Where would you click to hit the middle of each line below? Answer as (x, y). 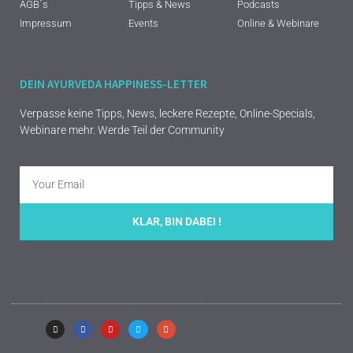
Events (143, 24)
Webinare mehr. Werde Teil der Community (123, 130)
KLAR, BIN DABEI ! (176, 222)
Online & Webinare (278, 24)
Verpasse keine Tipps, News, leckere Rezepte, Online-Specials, (167, 114)
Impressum (46, 24)
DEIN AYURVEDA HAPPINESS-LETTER (113, 84)
